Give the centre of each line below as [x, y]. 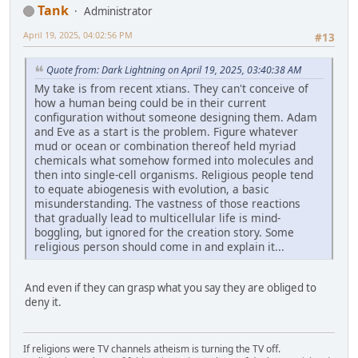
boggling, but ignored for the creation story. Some [164, 232]
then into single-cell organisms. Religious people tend [174, 174]
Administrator [118, 11]
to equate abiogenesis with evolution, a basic [152, 189]
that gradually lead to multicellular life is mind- [157, 217]
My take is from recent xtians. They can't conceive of [171, 88]
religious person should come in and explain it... [159, 246]
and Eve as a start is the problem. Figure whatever [166, 131]
